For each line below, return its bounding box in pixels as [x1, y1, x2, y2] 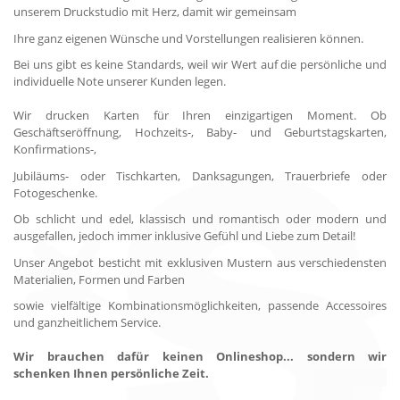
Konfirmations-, [13, 141, 96, 157]
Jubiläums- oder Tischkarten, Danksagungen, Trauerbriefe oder [13, 167, 387, 184]
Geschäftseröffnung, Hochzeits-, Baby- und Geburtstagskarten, [13, 124, 387, 140]
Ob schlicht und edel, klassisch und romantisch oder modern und [13, 211, 387, 227]
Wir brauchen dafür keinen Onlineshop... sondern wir [13, 348, 387, 364]
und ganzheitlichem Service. [13, 314, 161, 330]
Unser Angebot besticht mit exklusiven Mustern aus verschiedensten [13, 254, 387, 271]
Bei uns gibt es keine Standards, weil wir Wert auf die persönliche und [13, 56, 387, 72]
